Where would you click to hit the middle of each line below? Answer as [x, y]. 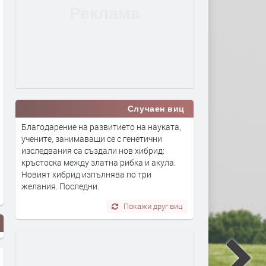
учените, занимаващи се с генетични [92, 138]
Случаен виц [156, 108]
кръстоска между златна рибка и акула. [99, 162]
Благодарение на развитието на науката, [101, 126]
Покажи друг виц [153, 206]
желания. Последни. [60, 186]
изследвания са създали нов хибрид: [93, 150]
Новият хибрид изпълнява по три [86, 174]
